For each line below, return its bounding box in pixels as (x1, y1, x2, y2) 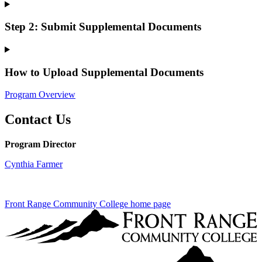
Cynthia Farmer (5, 159, 63, 170)
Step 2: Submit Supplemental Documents (5, 20, 201, 33)
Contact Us (5, 112, 71, 127)
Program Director (5, 139, 76, 150)
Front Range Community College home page (5, 199, 171, 209)
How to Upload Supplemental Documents (5, 65, 204, 78)
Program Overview (5, 89, 75, 100)
